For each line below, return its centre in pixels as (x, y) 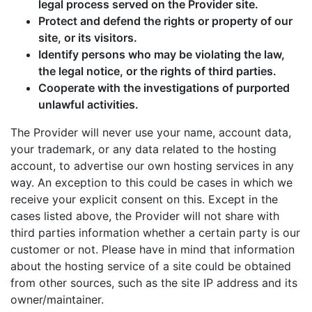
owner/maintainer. (57, 299)
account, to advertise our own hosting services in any (152, 166)
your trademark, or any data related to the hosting (143, 149)
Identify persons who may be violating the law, (162, 54)
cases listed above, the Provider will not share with (145, 216)
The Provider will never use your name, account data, (151, 132)
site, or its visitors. (88, 38)
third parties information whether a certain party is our (155, 233)
